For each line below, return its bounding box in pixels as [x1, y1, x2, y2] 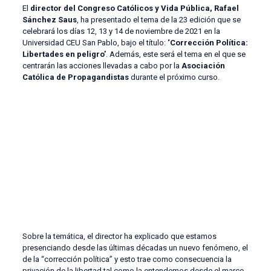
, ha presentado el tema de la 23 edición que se [76, 15, 241, 24]
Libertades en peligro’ [22, 49, 106, 59]
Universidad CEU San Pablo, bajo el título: [22, 38, 168, 47]
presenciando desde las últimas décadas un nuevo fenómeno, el [22, 243, 248, 253]
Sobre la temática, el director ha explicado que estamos [22, 232, 217, 241]
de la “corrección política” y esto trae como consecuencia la [22, 255, 232, 264]
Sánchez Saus [22, 15, 77, 24]
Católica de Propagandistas [22, 72, 129, 82]
